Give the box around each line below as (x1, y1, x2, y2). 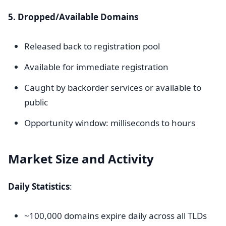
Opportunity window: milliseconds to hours (24, 117, 195, 129)
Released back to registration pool (24, 40, 160, 52)
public (24, 96, 48, 108)
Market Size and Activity (8, 150, 154, 167)
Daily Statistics (8, 181, 70, 192)
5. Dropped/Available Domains (8, 11, 138, 23)
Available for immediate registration (24, 61, 168, 73)
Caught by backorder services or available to (24, 82, 201, 93)
